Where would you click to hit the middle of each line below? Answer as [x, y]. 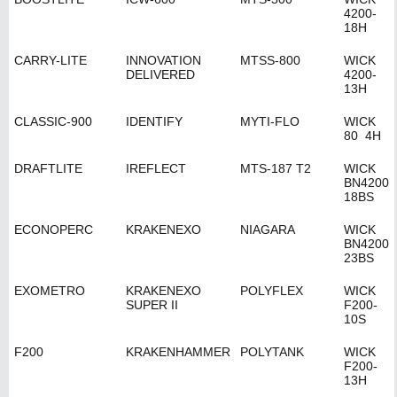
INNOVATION [163, 60]
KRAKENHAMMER [178, 352]
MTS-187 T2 [276, 168]
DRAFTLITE [48, 168]
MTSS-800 [270, 60]
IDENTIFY [154, 121]
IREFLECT [156, 168]
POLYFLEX [272, 291]
